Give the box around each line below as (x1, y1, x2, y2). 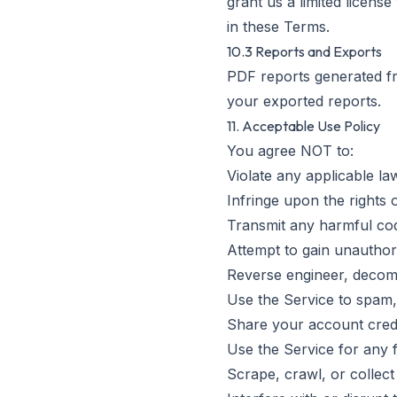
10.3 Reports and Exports (227, 43, 382, 60)
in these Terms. (227, 18, 330, 35)
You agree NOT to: (227, 142, 354, 160)
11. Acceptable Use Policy (227, 117, 380, 135)
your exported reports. (227, 92, 381, 110)
